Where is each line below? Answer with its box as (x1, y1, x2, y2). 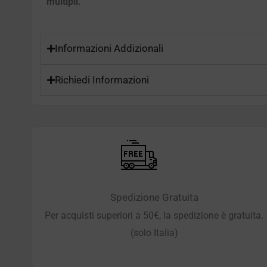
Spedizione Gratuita (110, 191, 198, 203)
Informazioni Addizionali (55, 42, 163, 54)
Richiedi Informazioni (55, 73, 149, 86)
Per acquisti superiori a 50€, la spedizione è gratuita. (45, 209, 264, 221)
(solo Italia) (130, 226, 178, 238)
